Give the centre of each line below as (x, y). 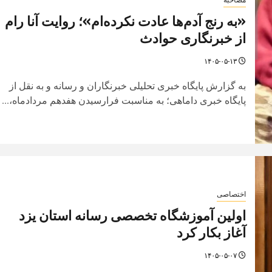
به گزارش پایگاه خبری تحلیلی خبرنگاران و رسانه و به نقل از (127, 86)
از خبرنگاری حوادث (192, 38)
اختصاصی (231, 194)
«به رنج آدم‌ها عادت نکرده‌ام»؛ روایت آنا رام (125, 21)
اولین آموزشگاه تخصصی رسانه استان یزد (132, 216)
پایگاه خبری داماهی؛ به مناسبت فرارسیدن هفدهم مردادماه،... (124, 100)
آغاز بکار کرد (211, 233)
